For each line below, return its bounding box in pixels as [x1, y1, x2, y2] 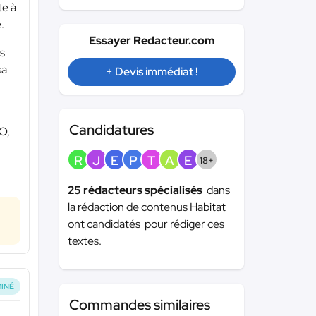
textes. [67, 233, 102, 248]
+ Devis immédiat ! [105, 64, 197, 79]
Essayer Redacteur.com [88, 33, 214, 48]
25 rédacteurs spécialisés [67, 183, 207, 197]
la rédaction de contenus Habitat [67, 200, 226, 214]
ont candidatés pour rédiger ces [67, 217, 224, 231]
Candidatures [68, 121, 154, 139]
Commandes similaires [68, 296, 210, 314]
